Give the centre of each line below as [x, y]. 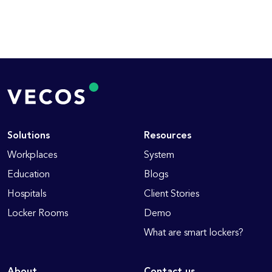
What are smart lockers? [193, 233]
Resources [167, 136]
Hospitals [27, 194]
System [159, 155]
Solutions [29, 136]
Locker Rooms [38, 213]
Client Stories [171, 194]
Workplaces [32, 155]
